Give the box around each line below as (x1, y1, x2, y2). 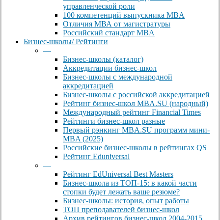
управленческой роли (63, 1, 135, 10)
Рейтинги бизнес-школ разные (63, 116, 165, 125)
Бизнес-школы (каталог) (63, 55, 143, 63)
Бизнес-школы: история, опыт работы (63, 196, 189, 205)
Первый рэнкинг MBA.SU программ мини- (63, 125, 210, 134)
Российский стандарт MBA (63, 28, 155, 37)
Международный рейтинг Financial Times (63, 108, 201, 116)
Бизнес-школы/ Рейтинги (24, 37, 108, 46)
